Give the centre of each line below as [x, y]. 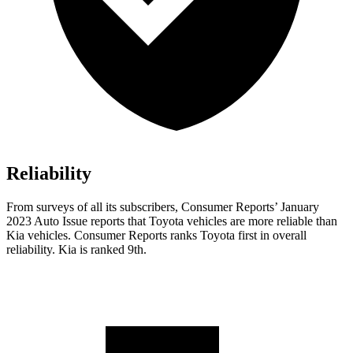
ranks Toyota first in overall [237, 236]
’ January [297, 207]
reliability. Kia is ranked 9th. [76, 250]
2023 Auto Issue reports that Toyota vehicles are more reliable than [172, 221]
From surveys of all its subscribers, [94, 207]
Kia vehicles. [40, 236]
